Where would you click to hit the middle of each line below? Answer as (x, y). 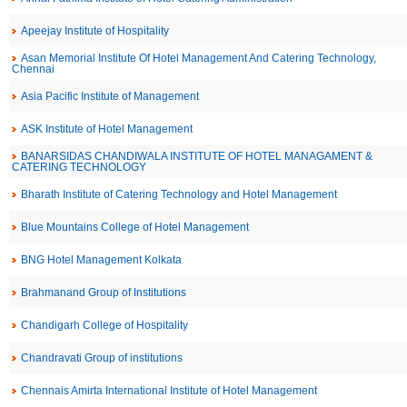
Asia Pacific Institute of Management (110, 96)
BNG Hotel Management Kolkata (101, 260)
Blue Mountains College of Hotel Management (135, 227)
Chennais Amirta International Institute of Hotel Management (169, 391)
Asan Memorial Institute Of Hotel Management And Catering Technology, (199, 58)
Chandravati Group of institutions (102, 358)
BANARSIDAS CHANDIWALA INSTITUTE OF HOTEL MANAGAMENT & (197, 156)
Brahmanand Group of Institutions (104, 293)
